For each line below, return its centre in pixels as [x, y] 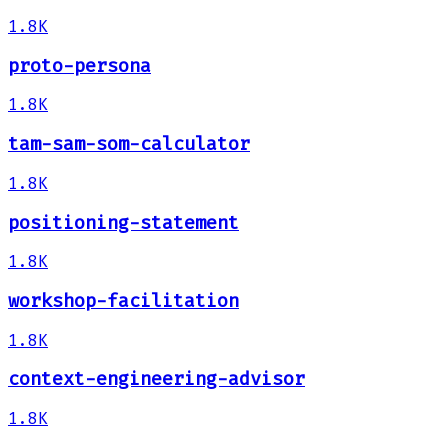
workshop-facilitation [123, 300]
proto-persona [79, 65]
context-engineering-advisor [156, 379]
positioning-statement [123, 222]
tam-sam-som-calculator [129, 144]
